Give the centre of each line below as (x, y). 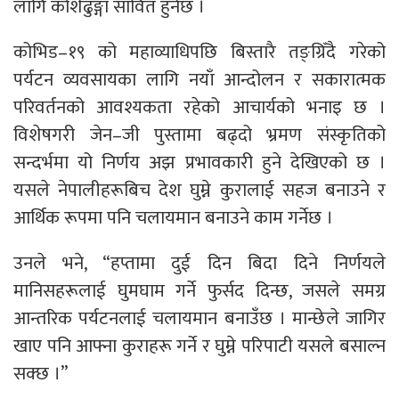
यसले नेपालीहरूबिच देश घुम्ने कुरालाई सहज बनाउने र (199, 191)
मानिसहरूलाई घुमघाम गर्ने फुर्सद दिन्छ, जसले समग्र (199, 291)
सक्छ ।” (41, 374)
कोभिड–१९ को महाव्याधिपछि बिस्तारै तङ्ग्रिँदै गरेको (199, 53)
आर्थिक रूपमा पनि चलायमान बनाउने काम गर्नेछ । (173, 218)
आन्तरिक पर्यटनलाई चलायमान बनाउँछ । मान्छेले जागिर (199, 319)
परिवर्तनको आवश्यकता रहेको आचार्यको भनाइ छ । (199, 108)
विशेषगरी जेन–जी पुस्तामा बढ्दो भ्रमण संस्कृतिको (199, 135)
